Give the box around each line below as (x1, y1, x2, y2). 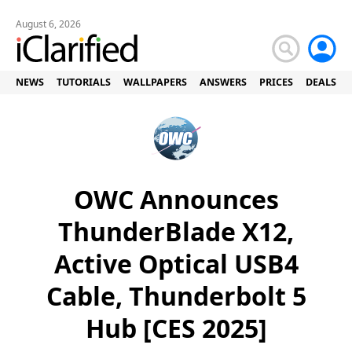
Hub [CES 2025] (85, 311, 267, 345)
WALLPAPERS (123, 75, 187, 89)
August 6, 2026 (16, 17, 81, 31)
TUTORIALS (57, 75, 111, 89)
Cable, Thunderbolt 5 (46, 279, 306, 313)
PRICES (259, 75, 293, 89)
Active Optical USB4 (53, 247, 299, 280)
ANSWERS (200, 75, 247, 89)
